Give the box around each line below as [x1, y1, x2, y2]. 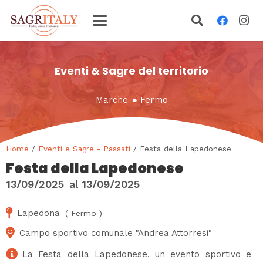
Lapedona [17, 207, 60, 218]
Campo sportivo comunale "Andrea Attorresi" [19, 227, 212, 238]
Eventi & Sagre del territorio [55, 63, 208, 78]
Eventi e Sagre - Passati [38, 143, 130, 153]
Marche [95, 94, 128, 105]
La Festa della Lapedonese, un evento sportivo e [22, 248, 251, 259]
